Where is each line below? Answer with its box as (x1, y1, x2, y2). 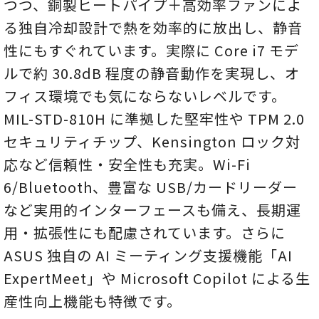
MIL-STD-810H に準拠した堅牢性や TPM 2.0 (4, 108, 305, 129)
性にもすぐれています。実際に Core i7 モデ (4, 39, 299, 61)
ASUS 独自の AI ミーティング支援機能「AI (4, 244, 293, 266)
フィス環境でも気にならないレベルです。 (4, 85, 286, 106)
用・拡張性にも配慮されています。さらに (4, 221, 286, 243)
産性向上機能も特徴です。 (4, 290, 182, 311)
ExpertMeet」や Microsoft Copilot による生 (4, 267, 310, 288)
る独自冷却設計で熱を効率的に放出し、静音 (4, 16, 303, 38)
